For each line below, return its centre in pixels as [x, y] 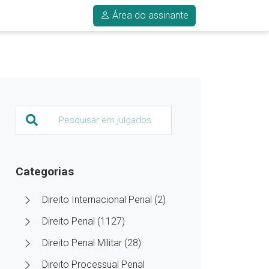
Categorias [45, 171]
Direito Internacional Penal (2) [104, 200]
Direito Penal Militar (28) [92, 243]
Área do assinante [150, 15]
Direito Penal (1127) [83, 222]
